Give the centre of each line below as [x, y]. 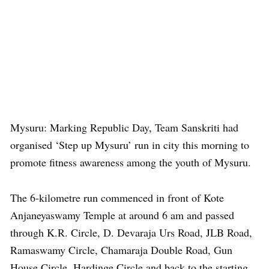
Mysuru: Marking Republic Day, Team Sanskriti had [124, 127]
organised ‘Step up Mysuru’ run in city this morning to [130, 144]
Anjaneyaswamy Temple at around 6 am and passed [122, 215]
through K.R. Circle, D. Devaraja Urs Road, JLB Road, [131, 232]
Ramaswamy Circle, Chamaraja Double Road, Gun [121, 249]
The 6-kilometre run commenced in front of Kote [117, 197]
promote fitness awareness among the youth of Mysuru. [131, 162]
